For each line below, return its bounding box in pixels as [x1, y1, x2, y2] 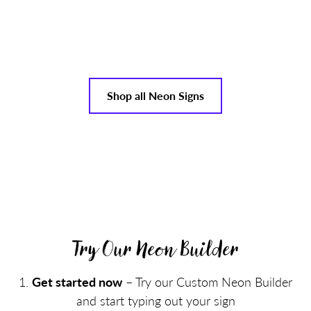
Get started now [32, 273, 122, 291]
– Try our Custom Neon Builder [122, 273, 292, 291]
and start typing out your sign [76, 292, 235, 310]
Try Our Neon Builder [72, 235, 239, 263]
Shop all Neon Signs [107, 87, 204, 104]
